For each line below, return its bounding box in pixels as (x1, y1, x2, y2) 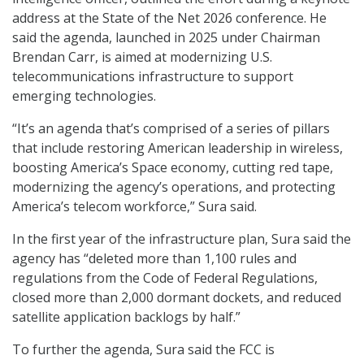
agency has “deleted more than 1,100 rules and (12, 249, 297, 267)
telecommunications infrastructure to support (12, 67, 293, 85)
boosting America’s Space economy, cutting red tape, (12, 158, 333, 176)
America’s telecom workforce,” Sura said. (12, 197, 257, 215)
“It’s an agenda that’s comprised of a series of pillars (12, 119, 330, 137)
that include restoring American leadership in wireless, (12, 138, 343, 157)
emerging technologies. (12, 86, 156, 105)
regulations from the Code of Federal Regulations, (12, 268, 318, 287)
